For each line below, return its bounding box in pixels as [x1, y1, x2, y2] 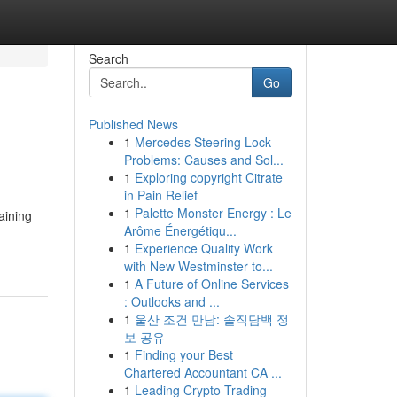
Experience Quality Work [134, 239, 273, 257]
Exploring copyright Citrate [134, 168, 283, 186]
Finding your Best [134, 346, 233, 363]
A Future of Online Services [134, 275, 289, 292]
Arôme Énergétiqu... [123, 222, 237, 239]
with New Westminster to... [123, 257, 273, 275]
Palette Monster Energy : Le [134, 204, 292, 222]
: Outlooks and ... [123, 292, 220, 310]
